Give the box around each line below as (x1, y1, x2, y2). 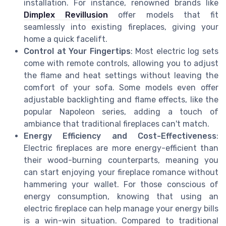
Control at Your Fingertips (24, 46, 131, 56)
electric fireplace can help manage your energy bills (24, 203, 218, 213)
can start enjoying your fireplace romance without (24, 167, 218, 177)
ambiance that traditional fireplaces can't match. (24, 119, 209, 129)
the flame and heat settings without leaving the (24, 70, 218, 80)
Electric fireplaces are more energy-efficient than (24, 143, 218, 153)
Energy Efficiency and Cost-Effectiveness (24, 131, 216, 141)
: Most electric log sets (130, 46, 219, 56)
